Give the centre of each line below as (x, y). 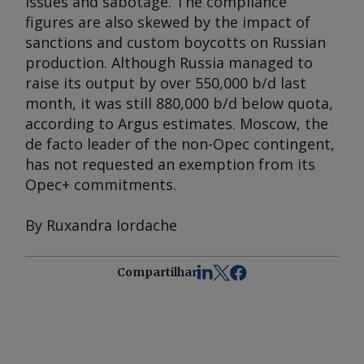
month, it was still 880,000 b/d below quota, (179, 103)
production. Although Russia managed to (169, 63)
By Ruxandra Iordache (101, 225)
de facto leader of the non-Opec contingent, (180, 144)
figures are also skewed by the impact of (168, 22)
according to (71, 123)
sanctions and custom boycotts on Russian (175, 42)
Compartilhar (158, 272)
